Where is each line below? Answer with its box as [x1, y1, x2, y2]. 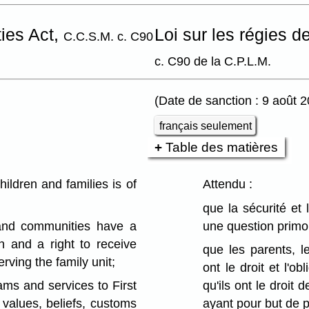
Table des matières [166, 139, 279, 155]
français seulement [159, 119, 252, 132]
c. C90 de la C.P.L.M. [154, 54, 271, 69]
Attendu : [203, 177, 253, 191]
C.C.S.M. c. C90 [63, 29, 153, 44]
